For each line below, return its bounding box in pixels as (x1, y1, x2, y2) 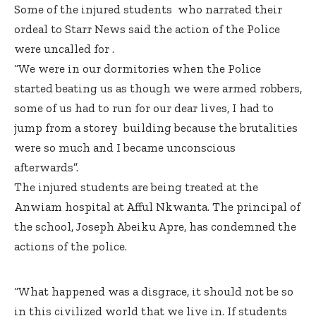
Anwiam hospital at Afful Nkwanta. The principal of (14, 200, 300, 214)
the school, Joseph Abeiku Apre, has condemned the (14, 219, 296, 234)
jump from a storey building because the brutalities (14, 121, 298, 135)
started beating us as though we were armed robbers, (14, 81, 302, 96)
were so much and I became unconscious (14, 140, 236, 155)
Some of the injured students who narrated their (14, 2, 282, 17)
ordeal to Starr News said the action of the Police (14, 22, 280, 37)
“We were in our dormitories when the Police (14, 61, 261, 76)
